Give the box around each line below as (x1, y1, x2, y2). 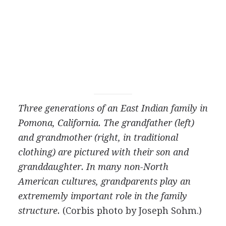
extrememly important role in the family (18, 190, 187, 201)
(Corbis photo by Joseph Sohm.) (62, 205, 202, 216)
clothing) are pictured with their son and (18, 146, 189, 157)
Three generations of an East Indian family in (18, 102, 208, 114)
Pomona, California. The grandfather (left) (18, 117, 194, 128)
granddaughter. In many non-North (18, 161, 168, 172)
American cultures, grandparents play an (18, 176, 191, 187)
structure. (18, 205, 60, 216)
